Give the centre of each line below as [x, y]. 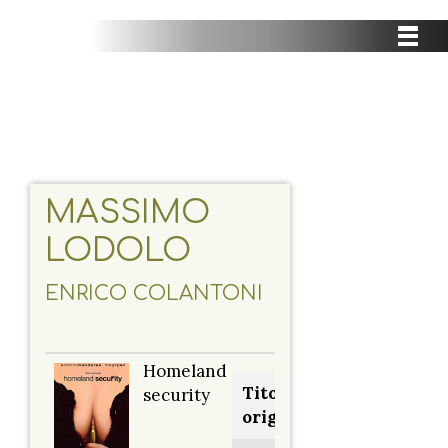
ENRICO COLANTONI [154, 294]
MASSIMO [127, 213]
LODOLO [118, 251]
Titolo [268, 393]
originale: [283, 417]
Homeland [185, 371]
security [176, 395]
